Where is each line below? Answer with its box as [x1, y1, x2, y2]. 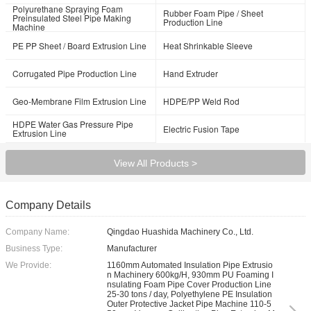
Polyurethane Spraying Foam [12, 3, 123, 15]
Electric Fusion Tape [163, 123, 239, 135]
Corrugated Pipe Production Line [12, 67, 137, 79]
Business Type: [6, 244, 62, 253]
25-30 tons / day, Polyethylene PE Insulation [107, 289, 272, 299]
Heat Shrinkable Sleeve [163, 40, 253, 51]
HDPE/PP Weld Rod [163, 95, 239, 107]
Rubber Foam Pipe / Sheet [163, 7, 263, 19]
